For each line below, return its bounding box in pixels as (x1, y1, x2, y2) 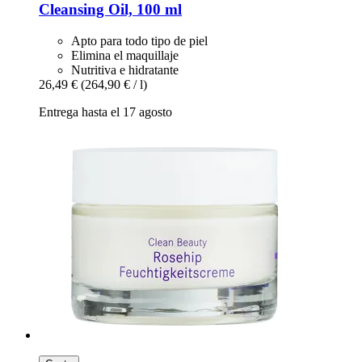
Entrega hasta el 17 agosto (39, 105, 172, 120)
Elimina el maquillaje (71, 48, 179, 63)
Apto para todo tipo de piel (71, 34, 208, 48)
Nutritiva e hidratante (71, 63, 179, 78)
